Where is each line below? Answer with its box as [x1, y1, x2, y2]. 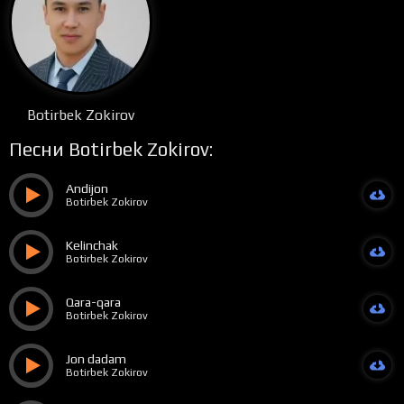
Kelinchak [65, 238, 118, 253]
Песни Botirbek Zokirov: [8, 137, 213, 161]
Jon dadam [65, 352, 126, 367]
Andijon [65, 181, 108, 197]
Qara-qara [65, 295, 121, 310]
